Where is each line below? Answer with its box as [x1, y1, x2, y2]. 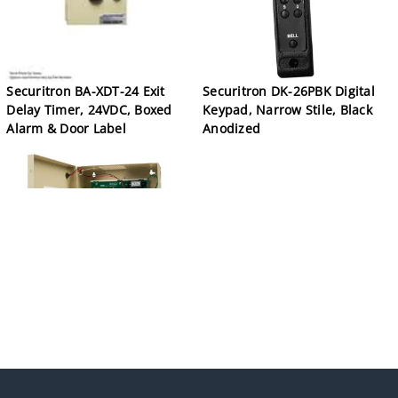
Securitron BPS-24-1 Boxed [6, 319, 171, 337]
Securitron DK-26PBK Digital [203, 82, 375, 99]
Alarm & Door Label [6, 119, 126, 137]
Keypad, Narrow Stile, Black [203, 100, 372, 118]
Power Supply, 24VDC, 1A [6, 338, 161, 355]
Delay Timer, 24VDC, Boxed [6, 100, 172, 118]
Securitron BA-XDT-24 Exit [6, 82, 165, 99]
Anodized [203, 119, 261, 137]
